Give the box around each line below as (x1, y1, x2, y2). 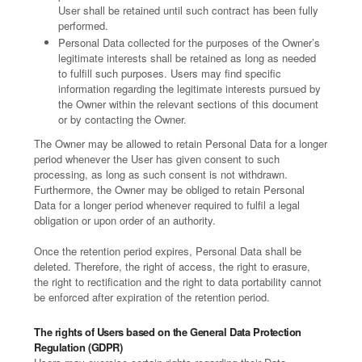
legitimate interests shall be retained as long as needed (58, 50, 317, 65)
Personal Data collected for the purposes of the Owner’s (58, 35, 321, 50)
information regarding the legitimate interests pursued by (58, 81, 322, 96)
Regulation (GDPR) (34, 339, 123, 355)
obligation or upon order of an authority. (34, 213, 217, 228)
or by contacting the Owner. (58, 112, 187, 127)
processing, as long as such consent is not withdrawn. (34, 166, 288, 182)
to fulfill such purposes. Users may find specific (58, 65, 282, 81)
